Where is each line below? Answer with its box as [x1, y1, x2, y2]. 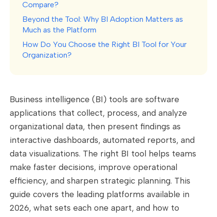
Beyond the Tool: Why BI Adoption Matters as [22, 15, 183, 24]
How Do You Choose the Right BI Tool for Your [22, 40, 186, 49]
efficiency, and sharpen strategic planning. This [10, 176, 190, 186]
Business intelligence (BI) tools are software [10, 94, 179, 105]
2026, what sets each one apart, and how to [10, 203, 179, 213]
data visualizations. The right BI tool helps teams [10, 149, 196, 159]
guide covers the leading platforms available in [10, 189, 189, 200]
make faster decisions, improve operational [10, 162, 177, 172]
